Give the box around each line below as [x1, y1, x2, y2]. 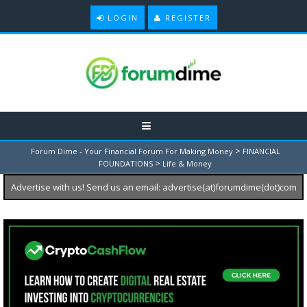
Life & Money [162, 158, 212, 169]
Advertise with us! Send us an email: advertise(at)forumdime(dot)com [10, 180, 297, 193]
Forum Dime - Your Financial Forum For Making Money [30, 145, 233, 156]
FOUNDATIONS [99, 158, 153, 169]
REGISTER [161, 12, 211, 23]
